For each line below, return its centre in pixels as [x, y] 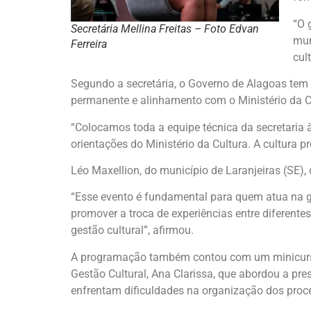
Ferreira [89, 44]
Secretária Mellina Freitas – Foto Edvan [165, 29]
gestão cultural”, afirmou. [132, 230]
